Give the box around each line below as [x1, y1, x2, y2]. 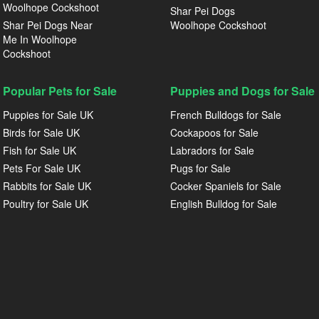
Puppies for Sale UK [3, 108, 93, 122]
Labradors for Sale [170, 143, 254, 157]
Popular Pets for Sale [3, 83, 117, 99]
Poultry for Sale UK [3, 197, 88, 211]
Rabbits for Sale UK [3, 179, 91, 193]
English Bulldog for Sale [170, 197, 277, 211]
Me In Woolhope [3, 32, 77, 46]
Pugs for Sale [170, 161, 231, 175]
